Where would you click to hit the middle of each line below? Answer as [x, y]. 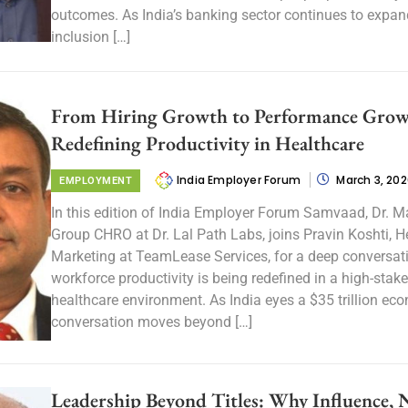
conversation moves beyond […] [152, 321]
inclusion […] [91, 37]
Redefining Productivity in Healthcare [208, 143]
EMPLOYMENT [96, 180]
